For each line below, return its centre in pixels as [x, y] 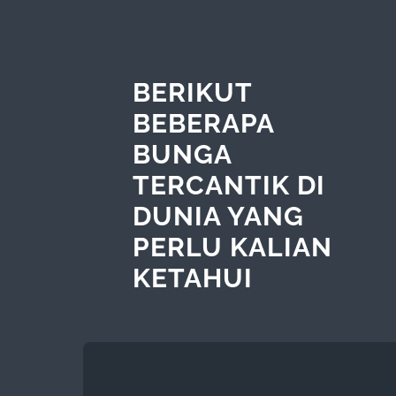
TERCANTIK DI [228, 185]
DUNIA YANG [218, 216]
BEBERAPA [203, 123]
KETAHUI [192, 278]
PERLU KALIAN [232, 247]
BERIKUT [192, 92]
